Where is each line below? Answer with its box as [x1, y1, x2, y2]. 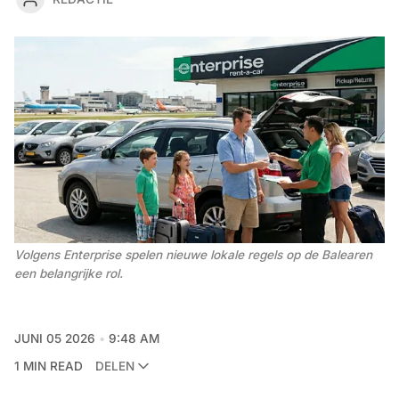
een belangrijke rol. [14, 266, 123, 281]
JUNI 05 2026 [14, 330, 95, 346]
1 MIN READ [14, 358, 83, 373]
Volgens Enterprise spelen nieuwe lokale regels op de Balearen [14, 248, 372, 263]
